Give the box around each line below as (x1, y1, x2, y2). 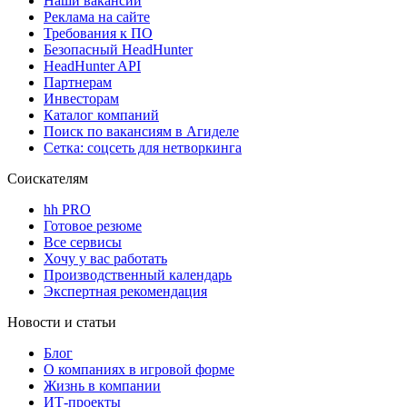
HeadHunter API (44, 58, 141, 74)
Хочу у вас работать (44, 251, 167, 267)
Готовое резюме (44, 218, 142, 234)
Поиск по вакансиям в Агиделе (44, 124, 239, 140)
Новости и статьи (7, 314, 116, 331)
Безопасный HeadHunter (44, 42, 193, 58)
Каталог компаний (44, 107, 159, 124)
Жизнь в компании (44, 378, 161, 394)
